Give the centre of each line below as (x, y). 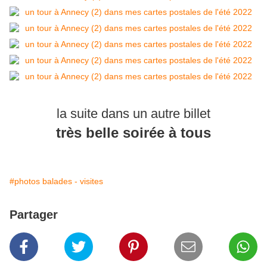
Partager (34, 215)
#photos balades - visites (56, 181)
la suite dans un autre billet (133, 114)
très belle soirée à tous (133, 133)
